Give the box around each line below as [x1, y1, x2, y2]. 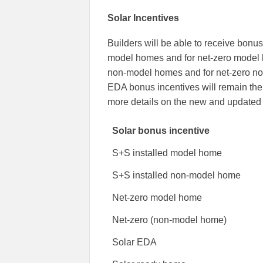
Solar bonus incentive [112, 126, 210, 136]
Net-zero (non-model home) [112, 215, 227, 225]
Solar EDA [112, 237, 157, 248]
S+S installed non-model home [112, 170, 241, 181]
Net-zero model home [112, 193, 203, 203]
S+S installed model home [112, 148, 222, 159]
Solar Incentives [107, 13, 179, 23]
